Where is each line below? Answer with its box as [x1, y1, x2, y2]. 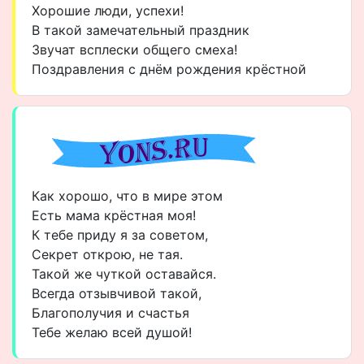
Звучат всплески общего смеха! [32, 41, 237, 58]
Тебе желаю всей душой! [32, 324, 192, 340]
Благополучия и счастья [32, 305, 189, 321]
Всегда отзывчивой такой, [32, 285, 201, 301]
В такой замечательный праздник [32, 22, 249, 38]
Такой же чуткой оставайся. [32, 266, 216, 282]
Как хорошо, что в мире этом [32, 188, 223, 204]
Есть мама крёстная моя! [32, 207, 196, 223]
